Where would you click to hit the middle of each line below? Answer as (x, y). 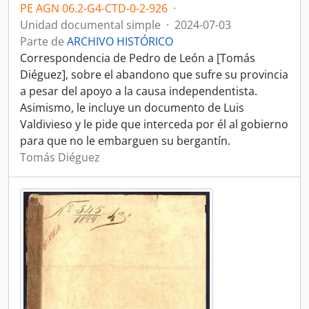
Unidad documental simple (90, 25)
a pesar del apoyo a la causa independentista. (139, 91)
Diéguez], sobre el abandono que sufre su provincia (154, 74)
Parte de (43, 41)
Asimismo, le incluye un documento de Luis (132, 108)
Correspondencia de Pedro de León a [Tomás (138, 58)
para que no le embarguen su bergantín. (125, 141)
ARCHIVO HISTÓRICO (120, 41)
